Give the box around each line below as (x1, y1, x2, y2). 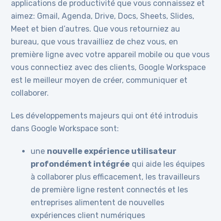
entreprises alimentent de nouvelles (31, 198, 165, 207)
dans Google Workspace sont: (11, 124, 119, 133)
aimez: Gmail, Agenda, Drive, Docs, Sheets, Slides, (11, 11, 195, 21)
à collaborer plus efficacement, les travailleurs (31, 172, 200, 182)
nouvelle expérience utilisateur (47, 147, 177, 156)
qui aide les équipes (130, 159, 205, 169)
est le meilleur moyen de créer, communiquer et (11, 75, 188, 85)
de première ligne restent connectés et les (31, 185, 188, 194)
